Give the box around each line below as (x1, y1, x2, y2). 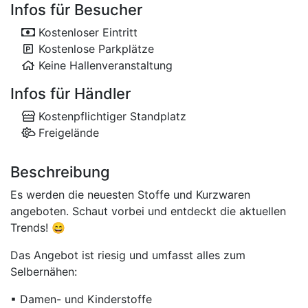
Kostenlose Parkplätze (35, 42, 154, 56)
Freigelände (35, 126, 99, 140)
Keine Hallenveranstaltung (35, 58, 173, 72)
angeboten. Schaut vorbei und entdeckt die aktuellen (10, 204, 286, 218)
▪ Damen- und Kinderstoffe (10, 292, 152, 306)
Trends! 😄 (10, 221, 65, 234)
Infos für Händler (10, 85, 131, 102)
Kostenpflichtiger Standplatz (35, 109, 186, 123)
